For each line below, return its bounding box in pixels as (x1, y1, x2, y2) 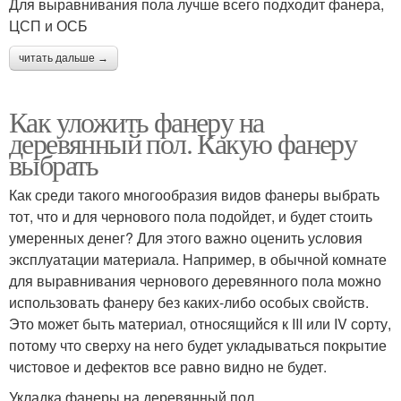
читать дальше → (19, 52, 108, 65)
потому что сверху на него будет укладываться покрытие (9, 335, 387, 356)
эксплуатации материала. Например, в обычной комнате (9, 249, 387, 270)
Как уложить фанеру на (9, 102, 264, 141)
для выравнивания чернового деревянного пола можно (9, 270, 381, 292)
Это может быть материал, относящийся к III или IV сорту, (9, 313, 391, 335)
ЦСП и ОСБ (9, 15, 88, 37)
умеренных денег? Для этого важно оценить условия (9, 227, 363, 249)
